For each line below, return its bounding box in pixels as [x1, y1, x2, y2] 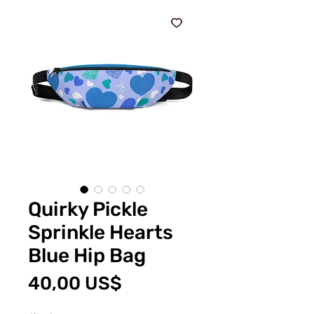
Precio [121, 271, 177, 294]
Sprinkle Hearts [28, 220, 173, 244]
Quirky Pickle [28, 197, 148, 221]
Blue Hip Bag [28, 243, 146, 267]
